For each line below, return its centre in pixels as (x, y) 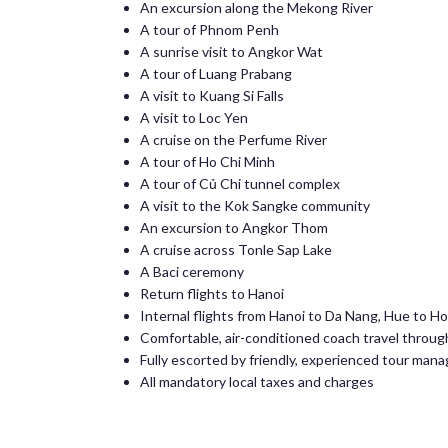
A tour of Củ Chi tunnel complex (240, 183)
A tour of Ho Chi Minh (207, 161)
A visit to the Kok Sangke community (255, 205)
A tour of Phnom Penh (209, 29)
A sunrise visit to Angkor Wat (231, 51)
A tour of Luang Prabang (216, 73)
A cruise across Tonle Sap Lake (236, 249)
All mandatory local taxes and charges (257, 381)
